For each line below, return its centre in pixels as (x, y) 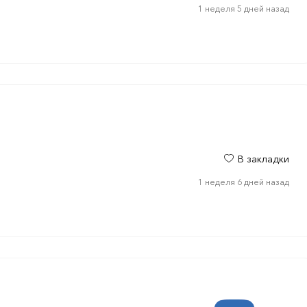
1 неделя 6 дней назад (243, 182)
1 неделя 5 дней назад (243, 9)
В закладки (263, 159)
